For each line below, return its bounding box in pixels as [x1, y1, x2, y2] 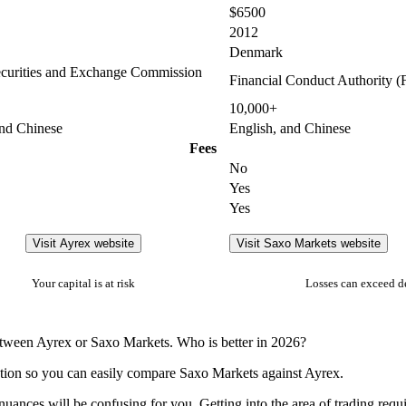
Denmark [229, 43, 283, 60]
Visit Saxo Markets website [237, 236, 381, 250]
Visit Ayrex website [33, 236, 134, 250]
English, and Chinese [229, 120, 351, 136]
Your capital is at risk [32, 277, 135, 291]
